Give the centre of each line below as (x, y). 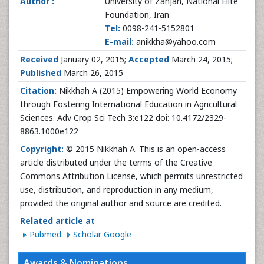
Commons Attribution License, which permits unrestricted (131, 176)
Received (39, 59)
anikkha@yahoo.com (175, 42)
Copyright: (42, 149)
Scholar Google (102, 234)
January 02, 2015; (93, 59)
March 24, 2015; (201, 59)
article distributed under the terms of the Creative (116, 162)
